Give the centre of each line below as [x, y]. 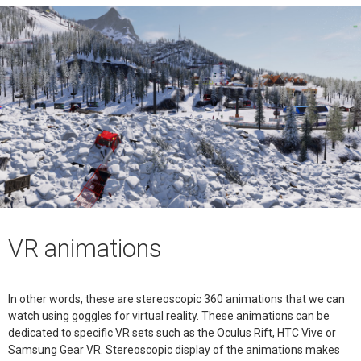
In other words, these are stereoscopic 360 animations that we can [176, 299]
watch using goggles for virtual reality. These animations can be [169, 315]
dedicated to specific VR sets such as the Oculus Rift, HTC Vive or [172, 332]
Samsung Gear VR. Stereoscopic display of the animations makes [174, 349]
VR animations [85, 249]
